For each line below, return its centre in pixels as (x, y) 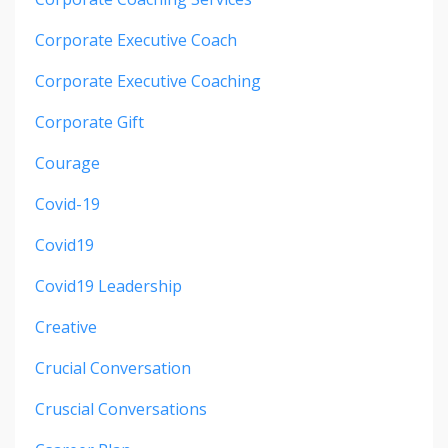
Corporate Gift (89, 122)
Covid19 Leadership (108, 286)
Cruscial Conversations (121, 409)
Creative (66, 327)
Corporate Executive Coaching (148, 81)
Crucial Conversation (113, 368)
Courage (67, 163)
